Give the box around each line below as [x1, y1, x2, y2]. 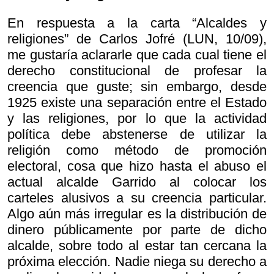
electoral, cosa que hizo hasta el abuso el [7, 158, 267, 174]
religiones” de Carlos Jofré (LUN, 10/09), [7, 31, 267, 47]
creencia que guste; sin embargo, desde [7, 79, 267, 95]
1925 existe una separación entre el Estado [7, 95, 267, 111]
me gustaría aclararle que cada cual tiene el [7, 47, 267, 63]
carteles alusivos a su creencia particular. [7, 190, 267, 206]
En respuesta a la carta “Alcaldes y [7, 15, 267, 31]
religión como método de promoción [7, 143, 267, 158]
